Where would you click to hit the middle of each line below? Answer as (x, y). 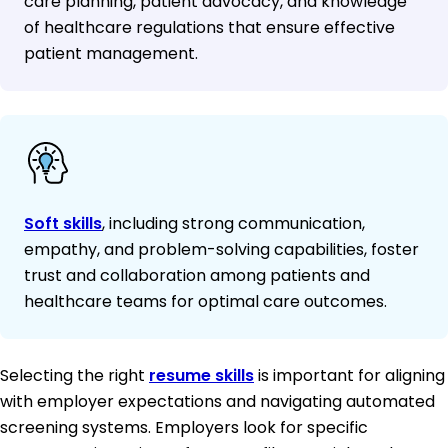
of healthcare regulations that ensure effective (209, 28)
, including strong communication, (233, 224)
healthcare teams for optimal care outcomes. (205, 302)
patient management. (111, 54)
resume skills (201, 376)
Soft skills (63, 224)
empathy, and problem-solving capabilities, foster (221, 250)
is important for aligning (349, 376)
